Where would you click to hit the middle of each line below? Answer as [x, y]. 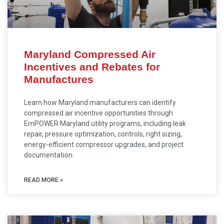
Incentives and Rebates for [92, 67]
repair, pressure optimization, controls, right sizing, [103, 134]
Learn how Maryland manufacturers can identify [100, 102]
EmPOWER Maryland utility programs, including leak [105, 123]
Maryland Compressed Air [90, 54]
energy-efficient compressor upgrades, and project [104, 144]
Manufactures [59, 79]
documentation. [49, 155]
